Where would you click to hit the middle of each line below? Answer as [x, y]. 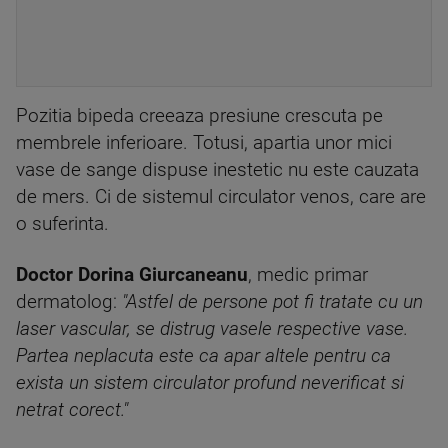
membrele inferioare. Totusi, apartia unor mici [204, 143]
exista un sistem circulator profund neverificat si [210, 383]
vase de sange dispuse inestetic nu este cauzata [217, 170]
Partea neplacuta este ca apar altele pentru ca [203, 356]
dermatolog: [69, 302]
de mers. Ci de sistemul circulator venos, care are [221, 197]
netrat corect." [72, 410]
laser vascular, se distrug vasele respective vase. [212, 329]
